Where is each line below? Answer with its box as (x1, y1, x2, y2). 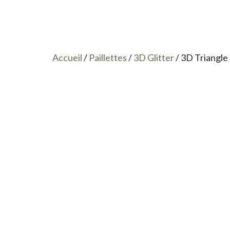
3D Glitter (133, 52, 174, 63)
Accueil (52, 52, 82, 63)
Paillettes (89, 52, 127, 63)
